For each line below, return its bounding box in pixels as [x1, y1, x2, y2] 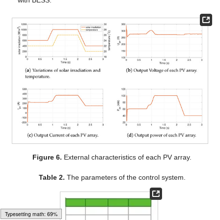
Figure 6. [32, 153, 62, 162]
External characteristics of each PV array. [62, 153, 192, 162]
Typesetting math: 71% [5, 210, 57, 218]
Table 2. [38, 173, 65, 182]
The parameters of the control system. [64, 173, 186, 182]
